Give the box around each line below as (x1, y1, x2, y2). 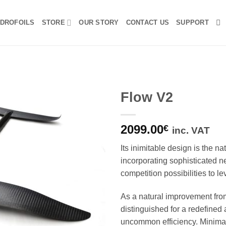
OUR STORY (79, 19, 119, 26)
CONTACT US (126, 19, 169, 26)
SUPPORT (176, 19, 209, 26)
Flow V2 (121, 89, 173, 105)
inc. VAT (172, 125, 210, 136)
